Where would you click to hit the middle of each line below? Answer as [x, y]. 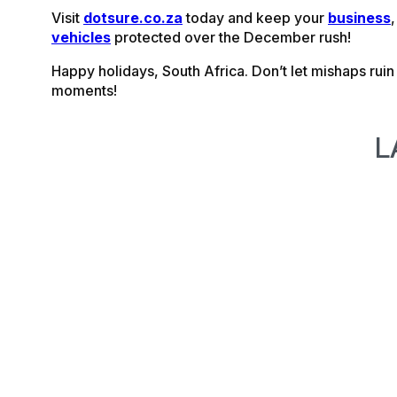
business [359, 18]
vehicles [81, 38]
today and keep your [257, 18]
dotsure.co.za [133, 18]
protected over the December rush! [231, 38]
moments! [84, 91]
